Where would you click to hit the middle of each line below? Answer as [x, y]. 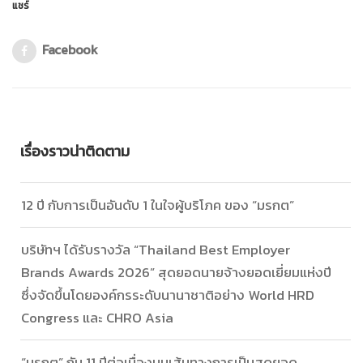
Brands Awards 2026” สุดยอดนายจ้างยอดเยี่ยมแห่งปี [176, 273]
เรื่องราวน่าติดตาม [75, 152]
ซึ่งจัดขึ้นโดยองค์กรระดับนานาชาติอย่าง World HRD [168, 295]
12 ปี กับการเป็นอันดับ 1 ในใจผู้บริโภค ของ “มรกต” [158, 205]
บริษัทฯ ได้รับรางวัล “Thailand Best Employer [156, 250]
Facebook [70, 50]
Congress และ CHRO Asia [97, 318]
